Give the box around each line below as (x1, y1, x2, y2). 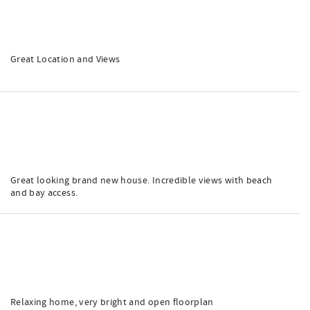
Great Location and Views (10, 53, 120, 66)
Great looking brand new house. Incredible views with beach (10, 174, 273, 187)
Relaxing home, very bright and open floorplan (10, 296, 214, 309)
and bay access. (10, 187, 78, 199)
